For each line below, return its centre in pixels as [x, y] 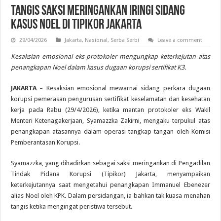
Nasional [96, 40]
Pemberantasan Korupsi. [46, 142]
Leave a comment [180, 40]
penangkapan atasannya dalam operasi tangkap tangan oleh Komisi [110, 131]
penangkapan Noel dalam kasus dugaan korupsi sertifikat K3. [99, 67]
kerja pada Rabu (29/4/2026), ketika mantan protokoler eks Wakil [110, 110]
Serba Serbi [125, 40]
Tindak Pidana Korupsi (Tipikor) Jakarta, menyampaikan [110, 174]
